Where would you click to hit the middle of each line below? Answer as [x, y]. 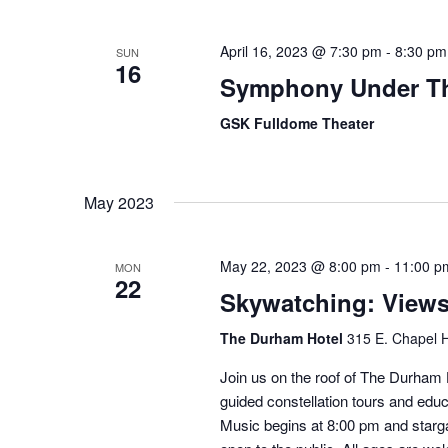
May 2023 [119, 203]
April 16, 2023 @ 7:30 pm [300, 51]
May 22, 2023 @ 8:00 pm [300, 266]
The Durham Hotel [283, 338]
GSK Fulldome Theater [296, 123]
